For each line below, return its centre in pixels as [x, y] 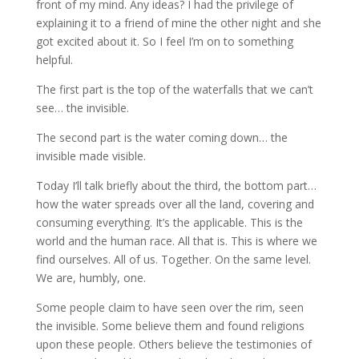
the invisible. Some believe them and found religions [170, 326]
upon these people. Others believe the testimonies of [173, 344]
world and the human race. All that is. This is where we [176, 241]
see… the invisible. [82, 108]
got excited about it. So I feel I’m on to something [164, 41]
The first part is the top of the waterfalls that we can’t [174, 89]
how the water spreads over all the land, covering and [175, 204]
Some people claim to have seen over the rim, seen [169, 307]
